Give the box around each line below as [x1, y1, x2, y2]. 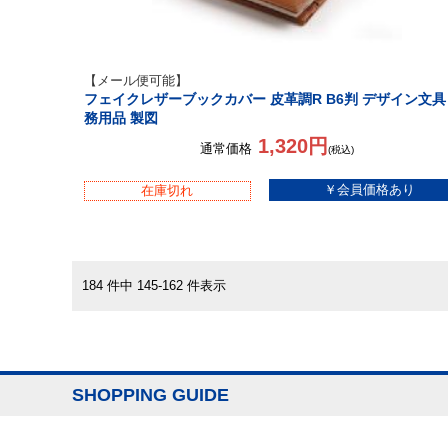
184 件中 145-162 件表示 [82, 278, 239, 293]
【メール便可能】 [84, 73, 188, 88]
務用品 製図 [84, 110, 158, 126]
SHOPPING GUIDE [72, 385, 229, 405]
